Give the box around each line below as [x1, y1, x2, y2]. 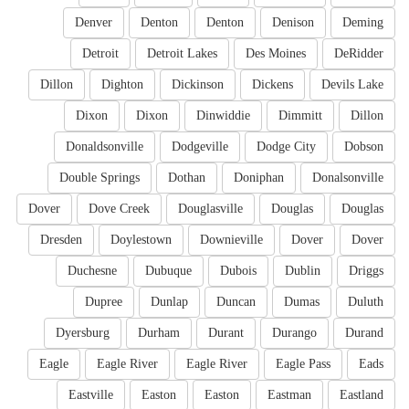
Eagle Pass [276, 357, 330, 372]
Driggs [349, 264, 383, 278]
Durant [208, 326, 244, 341]
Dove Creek [89, 202, 150, 216]
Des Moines [246, 47, 306, 61]
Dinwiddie [196, 109, 250, 123]
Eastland [340, 388, 383, 403]
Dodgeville [172, 140, 228, 154]
